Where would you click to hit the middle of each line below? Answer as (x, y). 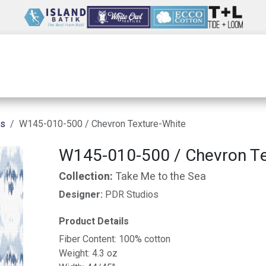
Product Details (94, 221)
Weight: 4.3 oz (88, 253)
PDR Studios (132, 194)
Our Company (135, 66)
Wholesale (49, 66)
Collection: (87, 177)
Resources (222, 66)
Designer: (82, 194)
